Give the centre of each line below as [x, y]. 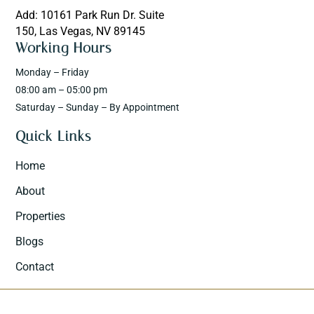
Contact [35, 267]
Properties [41, 217]
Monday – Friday [53, 73]
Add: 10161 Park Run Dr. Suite [90, 15]
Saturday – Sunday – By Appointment [98, 108]
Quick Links [54, 136]
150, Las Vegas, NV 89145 [81, 32]
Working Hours [64, 48]
